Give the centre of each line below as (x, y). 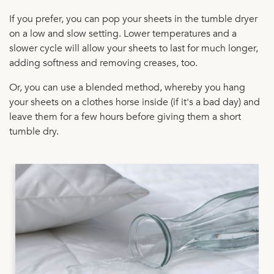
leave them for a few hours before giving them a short (125, 117)
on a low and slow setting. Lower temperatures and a (123, 33)
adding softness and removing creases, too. (103, 63)
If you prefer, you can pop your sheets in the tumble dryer (133, 19)
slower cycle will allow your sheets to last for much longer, (134, 48)
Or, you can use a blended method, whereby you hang (127, 87)
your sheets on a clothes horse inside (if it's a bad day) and (135, 102)
